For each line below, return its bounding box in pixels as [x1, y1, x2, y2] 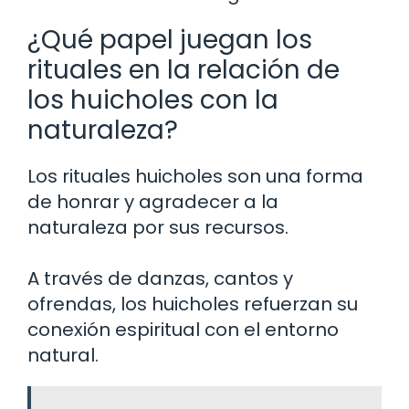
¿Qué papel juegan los [27, 21, 312, 58]
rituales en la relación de [27, 51, 340, 88]
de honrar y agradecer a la [27, 188, 278, 215]
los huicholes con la [27, 81, 278, 118]
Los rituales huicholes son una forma [27, 163, 363, 189]
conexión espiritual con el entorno [27, 316, 339, 342]
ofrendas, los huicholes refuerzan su [27, 290, 358, 317]
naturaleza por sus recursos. [27, 214, 288, 240]
